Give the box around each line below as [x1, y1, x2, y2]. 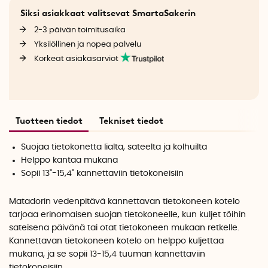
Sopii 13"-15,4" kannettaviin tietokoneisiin [21, 169, 184, 178]
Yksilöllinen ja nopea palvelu [33, 40, 141, 49]
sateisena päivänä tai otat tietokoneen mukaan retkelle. [9, 224, 239, 233]
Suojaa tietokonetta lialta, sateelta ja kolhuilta [21, 142, 208, 151]
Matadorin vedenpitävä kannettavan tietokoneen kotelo [9, 197, 240, 206]
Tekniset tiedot [99, 115, 163, 126]
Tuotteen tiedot [15, 115, 83, 126]
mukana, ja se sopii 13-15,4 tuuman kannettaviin [9, 250, 205, 259]
